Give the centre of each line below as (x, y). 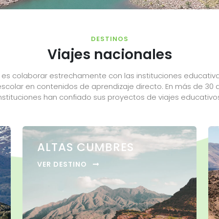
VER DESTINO (63, 164)
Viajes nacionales (109, 54)
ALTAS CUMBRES (86, 147)
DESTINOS (109, 39)
